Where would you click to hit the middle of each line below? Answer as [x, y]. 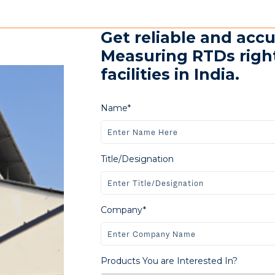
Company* [123, 210]
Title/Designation [137, 159]
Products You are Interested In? [169, 261]
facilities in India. [170, 74]
